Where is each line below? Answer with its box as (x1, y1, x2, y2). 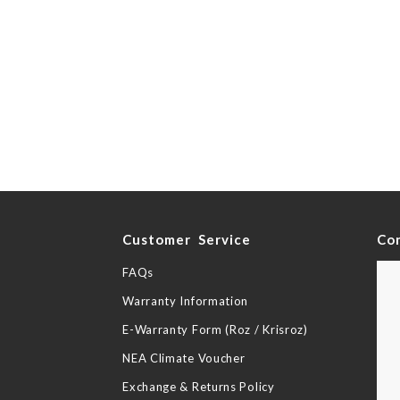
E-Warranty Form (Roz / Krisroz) (122, 322, 308, 337)
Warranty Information (122, 294, 249, 308)
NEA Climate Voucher (122, 351, 246, 365)
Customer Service (122, 231, 252, 247)
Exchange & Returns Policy (122, 379, 275, 394)
